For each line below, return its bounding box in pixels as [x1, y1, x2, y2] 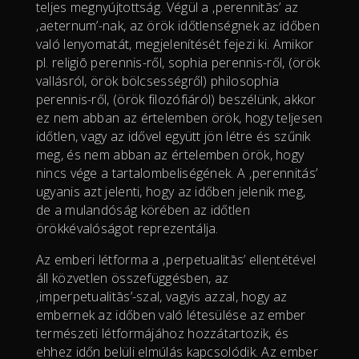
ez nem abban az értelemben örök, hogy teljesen [35, 108, 323, 127]
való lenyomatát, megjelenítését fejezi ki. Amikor [35, 34, 314, 53]
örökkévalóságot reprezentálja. [35, 219, 219, 237]
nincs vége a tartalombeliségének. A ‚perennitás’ [35, 163, 318, 182]
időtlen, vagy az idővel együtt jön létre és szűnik [35, 127, 311, 145]
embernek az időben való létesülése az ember [35, 305, 306, 324]
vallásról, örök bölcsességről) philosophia [35, 71, 280, 90]
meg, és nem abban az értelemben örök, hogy [35, 145, 305, 163]
